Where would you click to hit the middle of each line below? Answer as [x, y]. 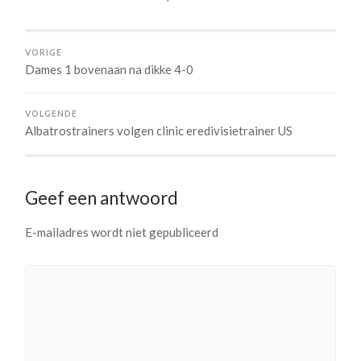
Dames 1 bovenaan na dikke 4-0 [110, 69]
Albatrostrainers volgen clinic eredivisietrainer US [159, 130]
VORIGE [44, 52]
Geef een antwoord [102, 197]
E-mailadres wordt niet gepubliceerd [122, 232]
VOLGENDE [52, 113]
